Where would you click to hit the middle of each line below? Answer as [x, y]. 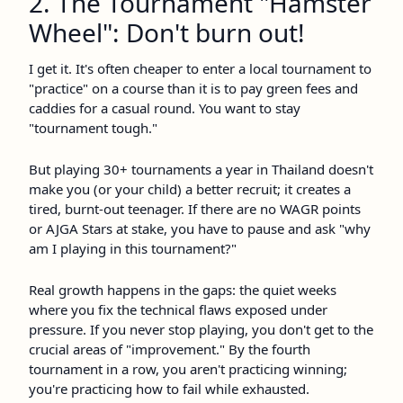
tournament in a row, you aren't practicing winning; [188, 369]
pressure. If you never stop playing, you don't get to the [201, 330]
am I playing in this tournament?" [133, 249]
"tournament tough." [93, 128]
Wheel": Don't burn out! [167, 33]
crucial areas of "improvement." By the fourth [170, 349]
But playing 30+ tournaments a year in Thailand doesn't [201, 170]
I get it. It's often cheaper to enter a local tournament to [200, 69]
